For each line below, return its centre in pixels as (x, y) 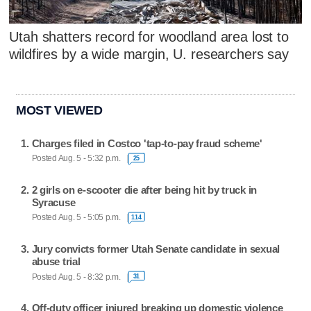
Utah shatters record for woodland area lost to (149, 37)
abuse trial (56, 262)
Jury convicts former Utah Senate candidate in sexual (156, 249)
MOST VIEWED (59, 111)
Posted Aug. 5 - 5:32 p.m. (76, 159)
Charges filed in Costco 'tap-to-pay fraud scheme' (147, 143)
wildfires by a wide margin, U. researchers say (149, 54)
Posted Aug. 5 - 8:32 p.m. (76, 277)
